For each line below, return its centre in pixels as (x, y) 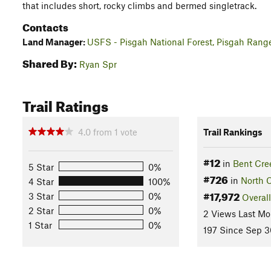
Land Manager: (55, 42)
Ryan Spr (98, 64)
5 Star (41, 167)
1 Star (40, 225)
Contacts (45, 26)
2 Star (41, 210)
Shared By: (50, 62)
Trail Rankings (233, 132)
